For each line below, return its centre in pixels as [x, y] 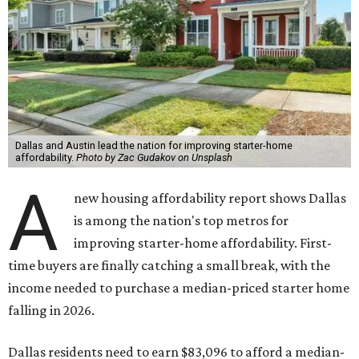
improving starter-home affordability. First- [203, 243]
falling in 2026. [51, 311]
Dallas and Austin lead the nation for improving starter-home [153, 146]
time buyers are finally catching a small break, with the [169, 266]
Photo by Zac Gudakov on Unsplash [154, 158]
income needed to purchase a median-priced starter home [179, 288]
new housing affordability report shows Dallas [210, 198]
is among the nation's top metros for [182, 221]
